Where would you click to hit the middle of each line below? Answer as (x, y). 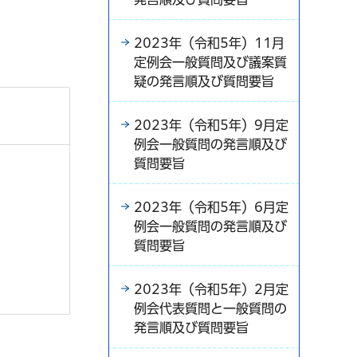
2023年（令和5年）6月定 (211, 207)
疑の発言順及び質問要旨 (204, 81)
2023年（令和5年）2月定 (211, 289)
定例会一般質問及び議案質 (210, 62)
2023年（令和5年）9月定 (211, 125)
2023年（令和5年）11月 (209, 43)
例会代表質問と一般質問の (210, 308)
